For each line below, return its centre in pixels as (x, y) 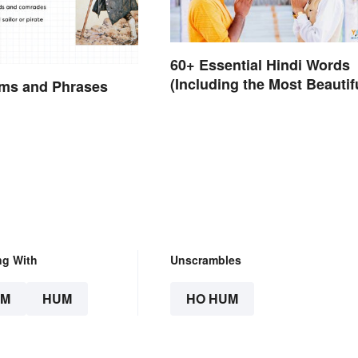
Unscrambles (205, 259)
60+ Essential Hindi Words (260, 65)
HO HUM (212, 298)
